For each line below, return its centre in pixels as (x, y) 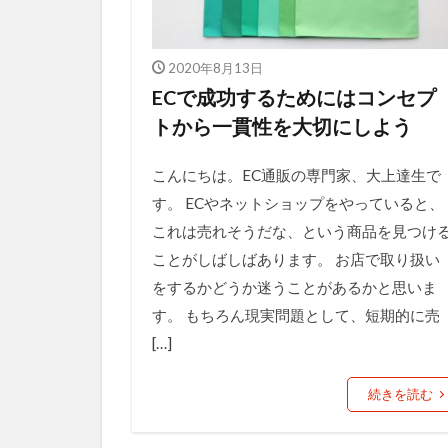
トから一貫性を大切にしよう (282, 125)
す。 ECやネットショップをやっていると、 (298, 202)
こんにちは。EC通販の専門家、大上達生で (296, 174)
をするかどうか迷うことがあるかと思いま (294, 286)
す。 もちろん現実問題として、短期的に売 (296, 314)
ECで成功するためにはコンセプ (294, 96)
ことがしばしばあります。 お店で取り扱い (296, 258)
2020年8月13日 (215, 67)
